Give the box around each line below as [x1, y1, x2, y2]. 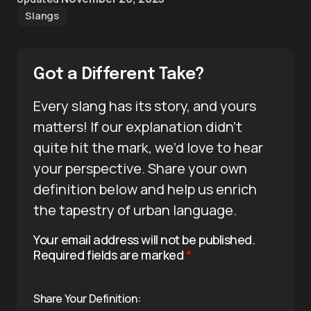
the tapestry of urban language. [33, 200, 237, 219]
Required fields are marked [33, 246, 186, 263]
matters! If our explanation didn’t [33, 117, 242, 136]
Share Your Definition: [33, 290, 141, 306]
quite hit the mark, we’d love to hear [33, 137, 263, 157]
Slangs [25, 8, 60, 23]
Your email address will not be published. [33, 230, 255, 248]
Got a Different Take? [33, 65, 205, 83]
